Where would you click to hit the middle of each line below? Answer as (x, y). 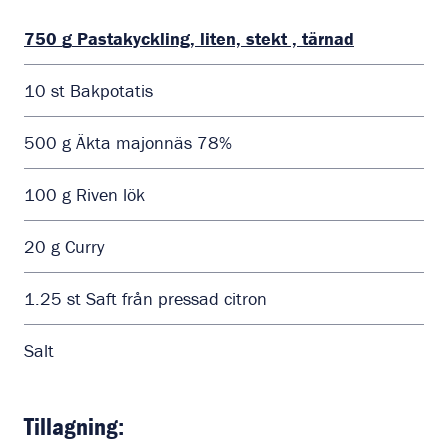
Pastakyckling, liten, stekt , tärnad (215, 38)
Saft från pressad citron (176, 298)
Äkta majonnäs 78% (154, 142)
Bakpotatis (111, 90)
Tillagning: (74, 426)
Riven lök (110, 194)
